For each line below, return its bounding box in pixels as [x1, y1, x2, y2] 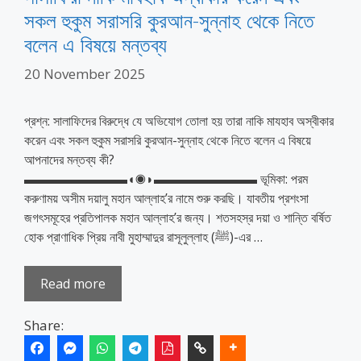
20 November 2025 [24, 64, 146, 83]
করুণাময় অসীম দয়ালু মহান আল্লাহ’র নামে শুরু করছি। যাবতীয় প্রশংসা [24, 189, 309, 207]
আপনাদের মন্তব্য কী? [24, 150, 114, 168]
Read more [40, 274, 106, 293]
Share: [24, 315, 64, 334]
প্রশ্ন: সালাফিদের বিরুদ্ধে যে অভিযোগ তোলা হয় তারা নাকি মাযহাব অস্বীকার [24, 111, 334, 130]
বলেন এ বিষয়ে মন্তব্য [24, 31, 167, 58]
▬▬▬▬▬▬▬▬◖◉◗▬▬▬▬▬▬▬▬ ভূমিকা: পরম [24, 169, 308, 188]
